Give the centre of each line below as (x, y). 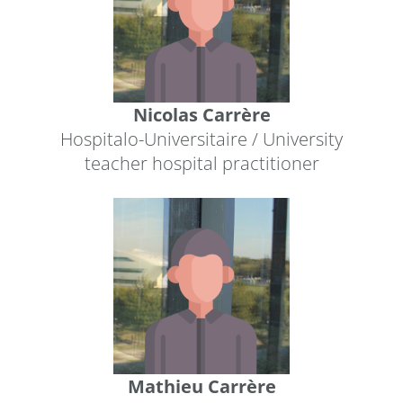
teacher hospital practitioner (201, 163)
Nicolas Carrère (201, 114)
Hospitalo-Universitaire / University (201, 139)
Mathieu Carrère (201, 387)
